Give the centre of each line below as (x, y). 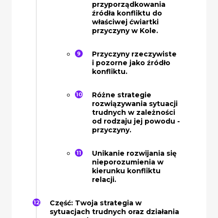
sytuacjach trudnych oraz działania (114, 211)
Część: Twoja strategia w (96, 203)
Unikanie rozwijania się (134, 153)
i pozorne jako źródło (131, 63)
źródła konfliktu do (127, 13)
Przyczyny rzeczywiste (134, 54)
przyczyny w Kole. (125, 30)
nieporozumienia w (128, 162)
